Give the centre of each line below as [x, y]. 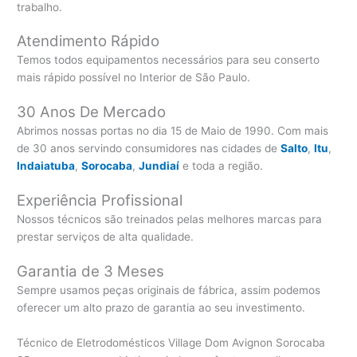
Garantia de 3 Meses [91, 272]
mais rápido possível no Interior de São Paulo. [134, 78]
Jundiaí [159, 166]
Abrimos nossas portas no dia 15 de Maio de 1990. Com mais [173, 131]
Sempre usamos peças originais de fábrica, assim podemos [169, 290]
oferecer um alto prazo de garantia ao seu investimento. [161, 308]
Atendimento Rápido [88, 41]
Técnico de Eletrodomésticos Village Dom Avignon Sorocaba [171, 342]
